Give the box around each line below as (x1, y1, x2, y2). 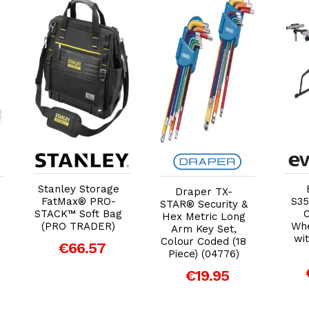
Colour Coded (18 (161, 235, 247, 248)
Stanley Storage (37, 182, 119, 195)
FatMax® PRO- (41, 195, 116, 208)
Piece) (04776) (168, 247, 239, 260)
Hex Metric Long (161, 210, 246, 223)
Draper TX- (175, 185, 232, 198)
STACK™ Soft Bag (34, 207, 123, 220)
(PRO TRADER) (41, 219, 116, 232)
